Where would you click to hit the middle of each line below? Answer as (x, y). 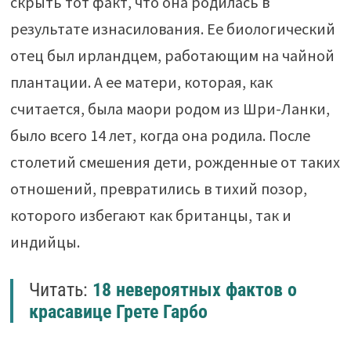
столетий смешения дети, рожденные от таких (175, 161)
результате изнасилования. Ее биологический (172, 28)
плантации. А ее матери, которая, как (141, 81)
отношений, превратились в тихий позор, (158, 188)
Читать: (60, 289)
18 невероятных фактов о (194, 289)
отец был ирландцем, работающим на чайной (172, 55)
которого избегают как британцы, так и (150, 215)
